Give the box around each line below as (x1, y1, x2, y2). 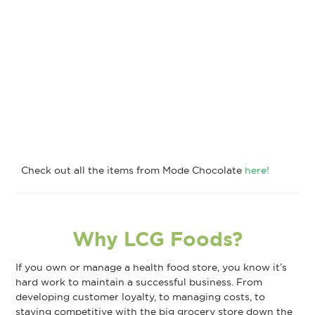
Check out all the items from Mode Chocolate (15, 164, 245, 177)
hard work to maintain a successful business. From (15, 276, 263, 289)
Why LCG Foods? (72, 226, 243, 253)
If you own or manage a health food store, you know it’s (15, 261, 288, 274)
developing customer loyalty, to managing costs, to (15, 290, 266, 304)
